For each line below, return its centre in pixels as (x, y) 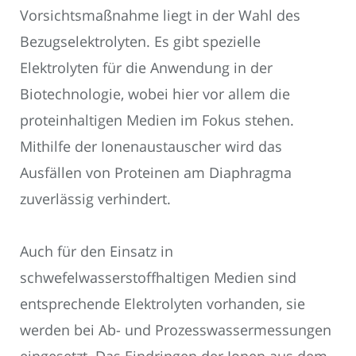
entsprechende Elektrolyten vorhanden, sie (163, 304)
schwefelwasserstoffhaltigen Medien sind (158, 278)
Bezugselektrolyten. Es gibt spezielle (140, 42)
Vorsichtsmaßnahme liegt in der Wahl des (160, 15)
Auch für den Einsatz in (97, 252)
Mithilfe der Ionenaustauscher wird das (151, 147)
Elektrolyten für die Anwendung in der (146, 68)
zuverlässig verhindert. (95, 199)
